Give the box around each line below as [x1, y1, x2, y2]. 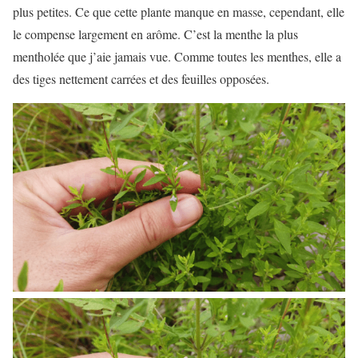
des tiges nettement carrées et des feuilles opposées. [13, 70, 269, 87]
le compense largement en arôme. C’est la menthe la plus [13, 25, 298, 42]
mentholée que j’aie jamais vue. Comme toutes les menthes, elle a [13, 47, 341, 65]
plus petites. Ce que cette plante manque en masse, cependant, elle [13, 2, 344, 20]
